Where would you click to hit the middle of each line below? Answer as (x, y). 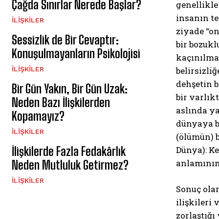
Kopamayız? (38, 116)
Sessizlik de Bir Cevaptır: (65, 40)
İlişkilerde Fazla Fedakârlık (69, 152)
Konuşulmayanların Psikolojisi (76, 54)
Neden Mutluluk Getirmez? (70, 165)
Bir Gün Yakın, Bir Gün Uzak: (70, 89)
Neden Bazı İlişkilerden (61, 103)
